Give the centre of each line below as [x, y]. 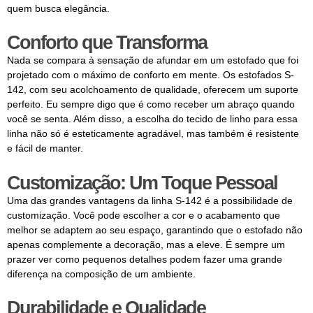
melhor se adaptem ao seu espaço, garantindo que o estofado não [155, 230]
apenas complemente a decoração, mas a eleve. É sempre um [146, 244]
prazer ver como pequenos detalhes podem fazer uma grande [145, 259]
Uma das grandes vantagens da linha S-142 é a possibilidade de [150, 200]
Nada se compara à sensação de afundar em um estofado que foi [153, 60]
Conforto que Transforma [107, 43]
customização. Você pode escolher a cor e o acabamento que [144, 215]
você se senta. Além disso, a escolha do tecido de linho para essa [152, 119]
